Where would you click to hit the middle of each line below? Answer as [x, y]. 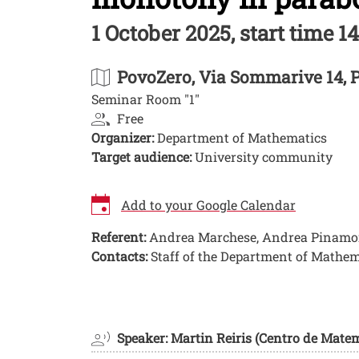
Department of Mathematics [240, 137]
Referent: [119, 236]
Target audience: [141, 156]
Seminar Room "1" [145, 99]
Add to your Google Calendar [208, 204]
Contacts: [121, 256]
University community [262, 156]
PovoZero [154, 77]
